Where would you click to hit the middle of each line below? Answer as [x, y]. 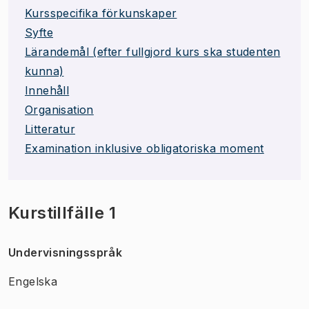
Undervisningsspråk [66, 252]
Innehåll [47, 90]
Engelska [33, 281]
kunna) [44, 71]
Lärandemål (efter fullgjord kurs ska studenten [153, 51]
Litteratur [50, 129]
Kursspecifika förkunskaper [101, 13]
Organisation [59, 109]
